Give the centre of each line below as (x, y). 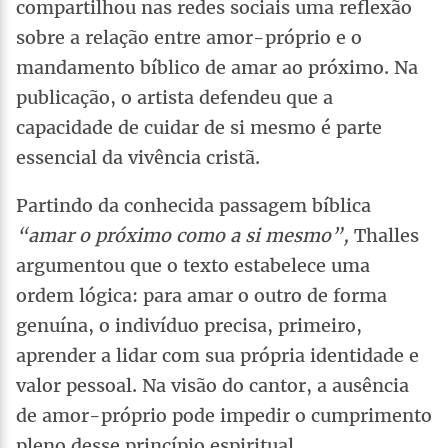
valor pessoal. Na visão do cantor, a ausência (212, 385)
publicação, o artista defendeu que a (174, 97)
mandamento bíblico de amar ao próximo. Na (217, 67)
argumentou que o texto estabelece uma (193, 265)
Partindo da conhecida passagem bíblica (193, 205)
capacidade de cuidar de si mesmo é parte (199, 127)
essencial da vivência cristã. (138, 157)
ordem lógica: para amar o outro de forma (201, 295)
